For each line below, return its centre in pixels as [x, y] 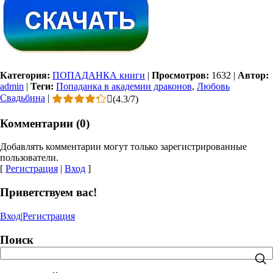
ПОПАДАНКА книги [99, 75]
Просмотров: [180, 75]
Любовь [213, 86]
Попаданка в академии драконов [124, 86]
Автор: [253, 75]
